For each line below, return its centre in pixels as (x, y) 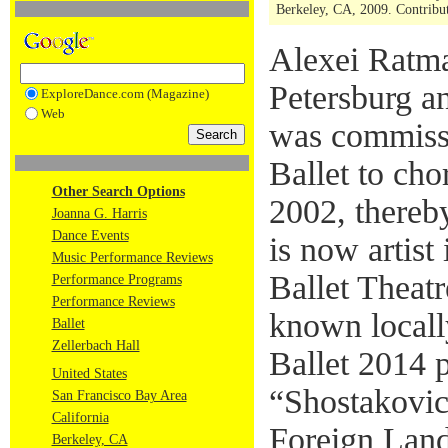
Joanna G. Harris (99, 213)
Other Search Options (118, 191)
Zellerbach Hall (95, 345)
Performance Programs (116, 279)
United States (89, 373)
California (80, 417)
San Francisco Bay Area (119, 395)
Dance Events (90, 235)
